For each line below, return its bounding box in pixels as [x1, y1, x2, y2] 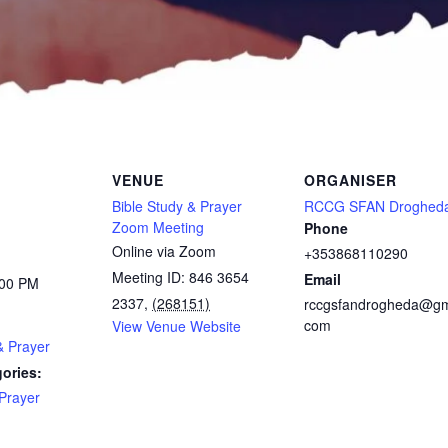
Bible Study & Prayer [112, 196, 242, 216]
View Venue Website [112, 316, 241, 336]
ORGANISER [304, 170, 397, 190]
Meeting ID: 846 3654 [112, 267, 249, 287]
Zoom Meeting [112, 217, 204, 237]
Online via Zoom [112, 241, 216, 261]
